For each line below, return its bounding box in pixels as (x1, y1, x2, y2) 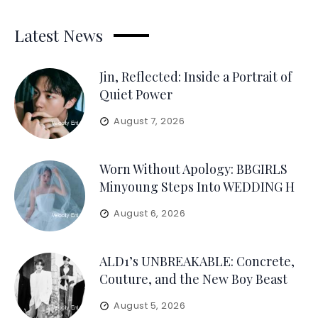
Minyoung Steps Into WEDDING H (99, 178, 295, 195)
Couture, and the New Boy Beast (99, 270, 287, 287)
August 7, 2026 (114, 114, 185, 128)
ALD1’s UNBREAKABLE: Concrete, (99, 253, 295, 270)
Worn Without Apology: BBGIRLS (99, 160, 287, 177)
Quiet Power (99, 86, 172, 103)
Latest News (14, 24, 103, 46)
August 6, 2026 (114, 207, 186, 220)
